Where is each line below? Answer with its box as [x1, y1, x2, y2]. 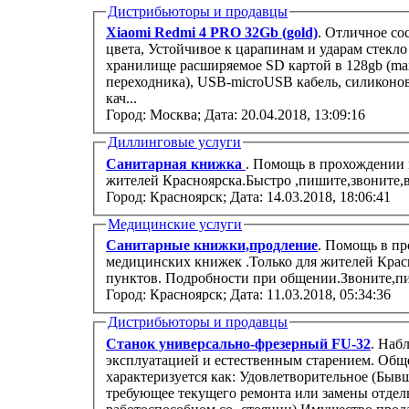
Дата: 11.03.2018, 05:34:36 [230, 287, 391, 303]
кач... [106, 90, 137, 107]
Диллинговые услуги [108, 134, 241, 151]
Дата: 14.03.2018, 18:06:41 [230, 188, 391, 204]
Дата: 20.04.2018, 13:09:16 [204, 107, 365, 123]
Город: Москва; [106, 107, 201, 123]
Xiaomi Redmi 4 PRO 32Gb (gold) [106, 25, 318, 41]
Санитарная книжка [106, 155, 246, 172]
